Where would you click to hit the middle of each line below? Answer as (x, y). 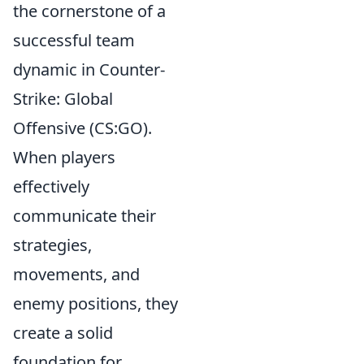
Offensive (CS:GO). (82, 128)
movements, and (76, 274)
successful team (74, 40)
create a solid (63, 332)
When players (64, 157)
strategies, (52, 245)
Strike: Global (63, 98)
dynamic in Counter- (89, 69)
